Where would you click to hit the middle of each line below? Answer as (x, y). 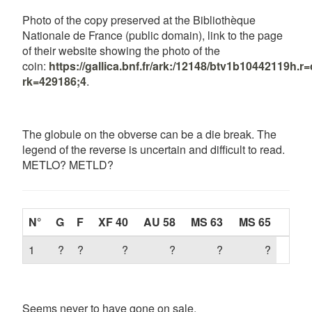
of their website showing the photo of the (121, 50)
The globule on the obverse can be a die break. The (149, 134)
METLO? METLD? (68, 164)
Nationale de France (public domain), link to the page (153, 35)
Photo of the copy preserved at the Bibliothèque (139, 19)
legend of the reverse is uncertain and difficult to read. (154, 149)
